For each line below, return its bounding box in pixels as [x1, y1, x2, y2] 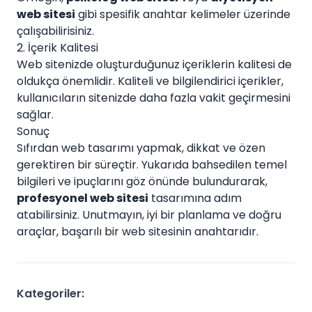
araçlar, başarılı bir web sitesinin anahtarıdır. [17, 224, 258, 240]
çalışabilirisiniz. [17, 23, 94, 39]
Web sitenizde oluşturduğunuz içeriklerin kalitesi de [17, 56, 292, 72]
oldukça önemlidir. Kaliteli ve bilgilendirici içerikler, [17, 73, 283, 89]
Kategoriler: [17, 286, 84, 302]
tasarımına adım [148, 190, 242, 206]
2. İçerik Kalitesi [17, 40, 98, 56]
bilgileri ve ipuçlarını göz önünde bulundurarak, [17, 173, 267, 189]
